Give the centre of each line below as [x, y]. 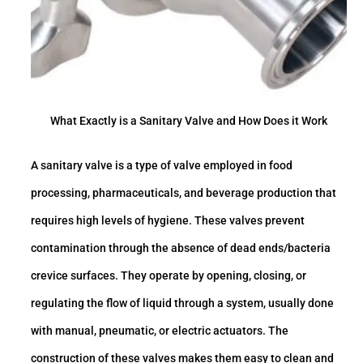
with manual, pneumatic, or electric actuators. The [160, 330]
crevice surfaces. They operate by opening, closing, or [169, 275]
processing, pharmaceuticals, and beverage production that [184, 192]
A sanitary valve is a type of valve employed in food [162, 165]
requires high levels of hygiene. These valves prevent [168, 220]
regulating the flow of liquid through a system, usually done [182, 303]
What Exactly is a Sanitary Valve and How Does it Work [189, 121]
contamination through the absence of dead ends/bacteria [181, 248]
